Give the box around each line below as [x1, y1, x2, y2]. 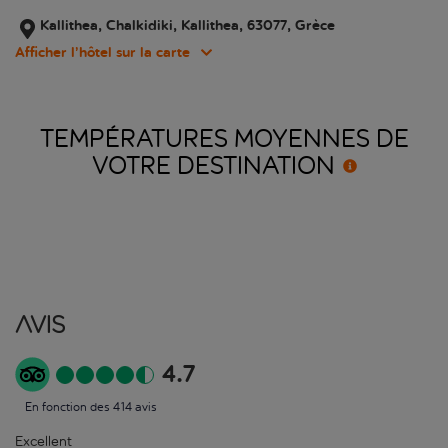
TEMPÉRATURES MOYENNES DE [39, 124, 409, 155]
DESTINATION [176, 151, 335, 182]
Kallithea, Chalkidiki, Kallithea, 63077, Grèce [40, 16, 335, 36]
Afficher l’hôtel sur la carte [15, 43, 190, 63]
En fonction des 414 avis [25, 400, 157, 415]
